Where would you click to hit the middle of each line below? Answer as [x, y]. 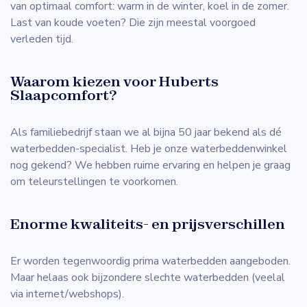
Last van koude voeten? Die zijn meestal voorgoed [133, 23]
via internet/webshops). [67, 294]
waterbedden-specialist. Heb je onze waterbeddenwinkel [149, 149]
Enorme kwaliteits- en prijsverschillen [148, 224]
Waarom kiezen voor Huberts [114, 82]
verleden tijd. [42, 39]
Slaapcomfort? [63, 95]
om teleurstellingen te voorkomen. [94, 182]
